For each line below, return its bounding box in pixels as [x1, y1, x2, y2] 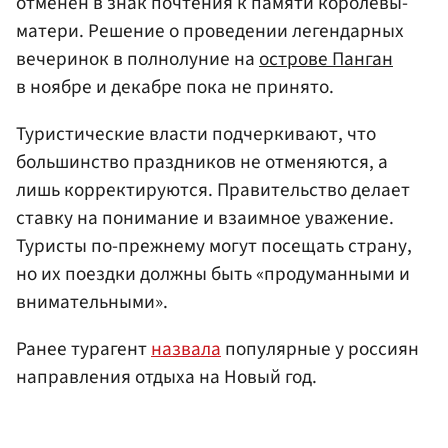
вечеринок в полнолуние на [16, 44, 259, 73]
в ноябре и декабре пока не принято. [16, 72, 334, 101]
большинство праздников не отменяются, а [16, 148, 388, 177]
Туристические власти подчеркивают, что [16, 120, 376, 149]
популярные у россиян [221, 335, 419, 364]
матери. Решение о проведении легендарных [16, 16, 404, 45]
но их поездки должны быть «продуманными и [16, 260, 410, 289]
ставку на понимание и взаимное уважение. [16, 204, 394, 233]
